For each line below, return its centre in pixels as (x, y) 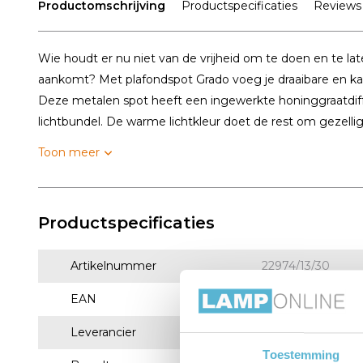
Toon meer (69, 152)
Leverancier (103, 332)
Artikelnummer (113, 266)
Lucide (280, 332)
